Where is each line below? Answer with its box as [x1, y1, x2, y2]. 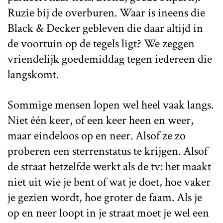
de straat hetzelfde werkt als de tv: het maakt [7, 159, 211, 175]
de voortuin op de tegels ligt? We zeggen [7, 36, 195, 52]
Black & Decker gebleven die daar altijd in [7, 20, 203, 36]
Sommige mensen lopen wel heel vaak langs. [7, 97, 214, 113]
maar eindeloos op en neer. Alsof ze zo [7, 128, 186, 144]
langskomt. [7, 67, 59, 83]
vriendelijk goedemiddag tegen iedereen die [7, 51, 212, 67]
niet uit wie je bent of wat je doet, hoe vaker [7, 174, 211, 190]
